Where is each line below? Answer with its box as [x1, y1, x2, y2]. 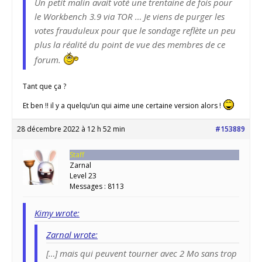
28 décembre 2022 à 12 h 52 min [17, 124, 125, 135]
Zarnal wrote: [46, 229, 98, 241]
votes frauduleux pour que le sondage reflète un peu [35, 25, 236, 37]
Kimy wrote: [35, 207, 80, 219]
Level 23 [70, 171, 96, 181]
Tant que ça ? [23, 81, 66, 92]
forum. [35, 54, 63, 66]
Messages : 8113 [70, 181, 124, 192]
